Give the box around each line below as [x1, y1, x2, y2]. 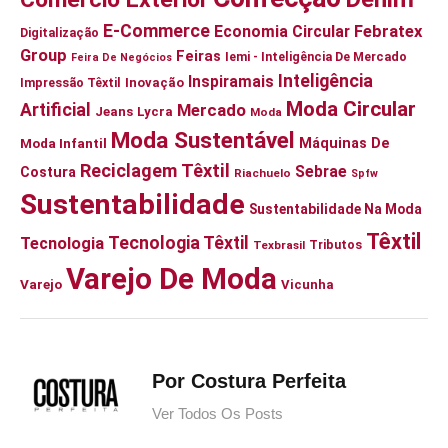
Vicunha [281, 276, 334, 292]
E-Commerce [103, 20, 210, 41]
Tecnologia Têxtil [108, 232, 249, 253]
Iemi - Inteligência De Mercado [225, 48, 407, 64]
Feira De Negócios [71, 50, 172, 64]
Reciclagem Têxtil [80, 159, 230, 181]
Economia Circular [214, 21, 350, 41]
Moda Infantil [20, 134, 107, 151]
